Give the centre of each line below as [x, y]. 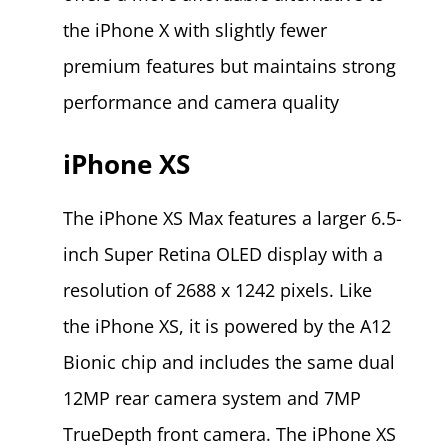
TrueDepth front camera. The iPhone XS [229, 433]
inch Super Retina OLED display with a [222, 253]
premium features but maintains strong [229, 65]
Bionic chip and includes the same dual [228, 361]
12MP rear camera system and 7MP [211, 397]
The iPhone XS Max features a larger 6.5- [232, 217]
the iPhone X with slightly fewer [194, 29]
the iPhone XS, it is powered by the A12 [226, 325]
